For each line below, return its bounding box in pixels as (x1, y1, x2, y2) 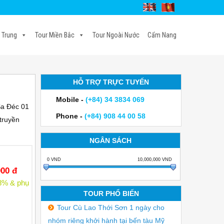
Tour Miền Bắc (35, 31, 74, 39)
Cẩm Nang (147, 31, 176, 39)
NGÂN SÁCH (89, 136, 131, 144)
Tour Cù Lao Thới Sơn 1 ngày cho (57, 203, 164, 211)
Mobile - (56, 95, 85, 103)
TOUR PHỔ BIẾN (83, 189, 139, 197)
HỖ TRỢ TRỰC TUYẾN (73, 78, 149, 86)
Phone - (56, 112, 84, 120)
